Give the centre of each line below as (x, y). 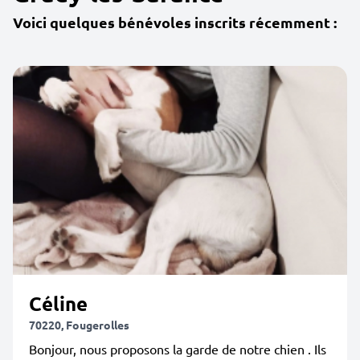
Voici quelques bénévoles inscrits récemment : (175, 22)
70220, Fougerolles (79, 325)
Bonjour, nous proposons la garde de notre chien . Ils (178, 349)
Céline (58, 303)
